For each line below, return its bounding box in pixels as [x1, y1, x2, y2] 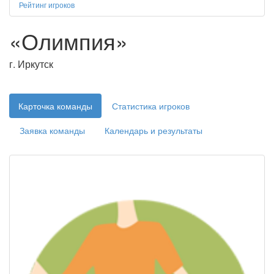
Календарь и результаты [105, 124, 202, 136]
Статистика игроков [112, 100, 190, 112]
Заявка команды [20, 124, 85, 136]
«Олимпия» [9, 25, 128, 56]
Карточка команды [18, 100, 92, 112]
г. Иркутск [9, 57, 53, 71]
